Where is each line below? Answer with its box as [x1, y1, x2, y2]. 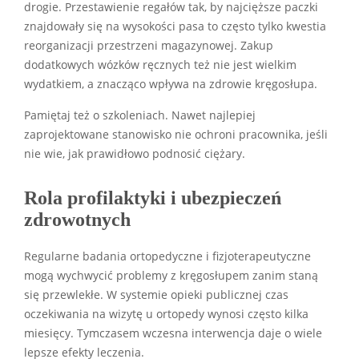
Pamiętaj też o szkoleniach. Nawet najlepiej [24, 107, 256, 123]
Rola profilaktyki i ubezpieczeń [24, 187, 281, 208]
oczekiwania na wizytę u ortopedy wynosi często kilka [24, 306, 309, 321]
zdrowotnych [24, 208, 131, 230]
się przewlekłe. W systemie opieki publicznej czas [24, 287, 288, 302]
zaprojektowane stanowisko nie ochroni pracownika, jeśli [24, 127, 328, 142]
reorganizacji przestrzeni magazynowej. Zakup [24, 38, 273, 53]
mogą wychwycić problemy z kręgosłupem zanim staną [24, 268, 318, 283]
